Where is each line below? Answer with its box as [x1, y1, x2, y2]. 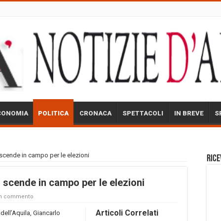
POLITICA [38, 109, 69, 117]
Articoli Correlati [96, 208, 158, 218]
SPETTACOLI [122, 109, 163, 117]
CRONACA [79, 109, 111, 117]
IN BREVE [174, 109, 204, 117]
